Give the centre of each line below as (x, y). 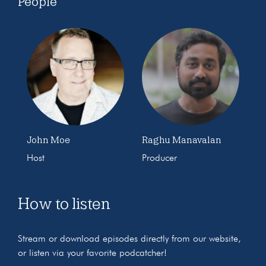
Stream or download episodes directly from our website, (129, 239)
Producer (159, 158)
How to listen (64, 203)
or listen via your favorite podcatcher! (92, 253)
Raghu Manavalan (182, 140)
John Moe (48, 140)
